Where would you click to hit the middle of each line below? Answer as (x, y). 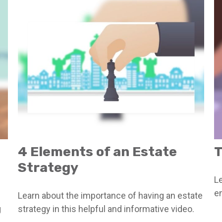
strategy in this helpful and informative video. (106, 209)
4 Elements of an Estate (97, 152)
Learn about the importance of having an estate (110, 196)
